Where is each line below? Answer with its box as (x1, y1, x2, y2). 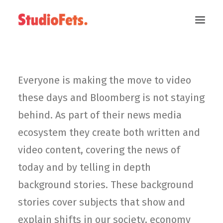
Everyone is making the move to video (18, 74, 191, 86)
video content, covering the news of (18, 144, 180, 156)
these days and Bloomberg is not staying (18, 92, 205, 104)
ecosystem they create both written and (18, 126, 200, 138)
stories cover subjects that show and (18, 196, 185, 208)
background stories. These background (18, 179, 194, 191)
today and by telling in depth (18, 161, 151, 173)
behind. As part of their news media (18, 109, 182, 121)
